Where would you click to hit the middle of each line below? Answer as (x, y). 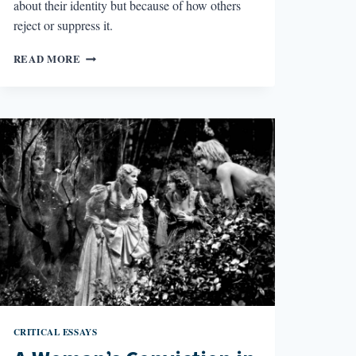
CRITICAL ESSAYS (55, 331)
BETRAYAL (110, 54)
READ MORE (47, 58)
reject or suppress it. (63, 25)
